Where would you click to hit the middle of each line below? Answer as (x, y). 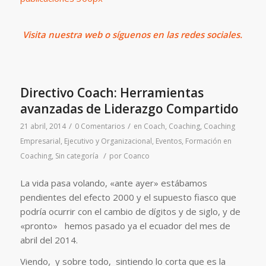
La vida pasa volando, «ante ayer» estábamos (113, 183)
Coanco (136, 156)
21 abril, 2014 (43, 126)
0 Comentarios (99, 126)
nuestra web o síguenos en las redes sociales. (144, 34)
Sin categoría (77, 156)
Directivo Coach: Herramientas (112, 92)
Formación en (208, 141)
